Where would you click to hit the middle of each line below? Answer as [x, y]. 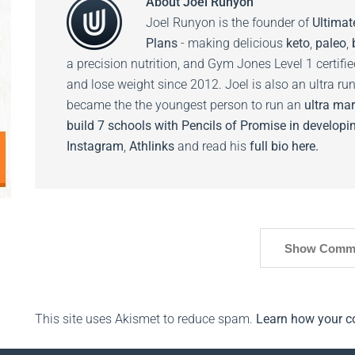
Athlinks [152, 146]
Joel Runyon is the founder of [229, 23]
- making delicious [232, 43]
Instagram [95, 146]
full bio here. [284, 146]
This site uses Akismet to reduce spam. [145, 319]
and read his [212, 146]
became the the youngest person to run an [185, 105]
